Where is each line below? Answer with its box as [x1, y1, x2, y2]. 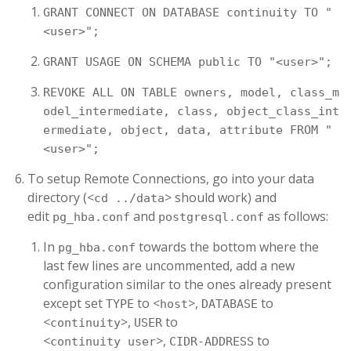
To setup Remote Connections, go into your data [27, 170, 314, 187]
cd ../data [94, 191, 165, 205]
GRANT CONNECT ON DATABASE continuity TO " [43, 5, 332, 20]
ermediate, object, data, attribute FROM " [43, 123, 332, 137]
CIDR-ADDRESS [169, 335, 254, 349]
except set [43, 295, 106, 312]
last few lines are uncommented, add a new [43, 257, 295, 274]
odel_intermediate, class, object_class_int [43, 104, 339, 118]
